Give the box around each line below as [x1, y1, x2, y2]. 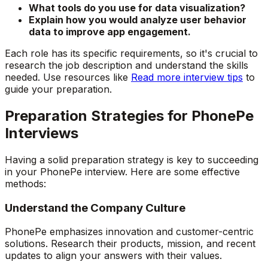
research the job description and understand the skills [5, 59, 248, 72]
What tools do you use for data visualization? [29, 2, 245, 14]
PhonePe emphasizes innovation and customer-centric [5, 226, 254, 238]
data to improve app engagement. [29, 26, 191, 38]
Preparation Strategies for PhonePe [5, 107, 254, 125]
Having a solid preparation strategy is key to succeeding [5, 154, 258, 166]
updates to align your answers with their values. [5, 249, 222, 262]
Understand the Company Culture [5, 200, 185, 215]
